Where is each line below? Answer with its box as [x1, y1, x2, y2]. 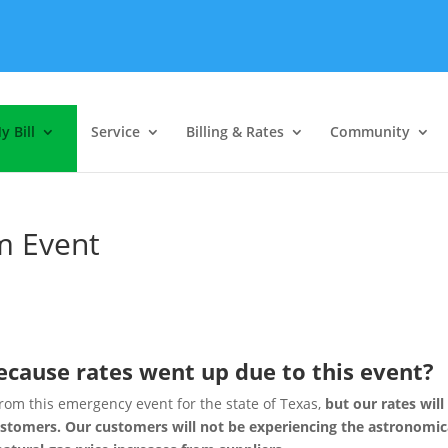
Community [330, 122, 410, 141]
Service [91, 122, 140, 141]
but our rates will [325, 394, 445, 414]
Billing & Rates [186, 122, 284, 141]
